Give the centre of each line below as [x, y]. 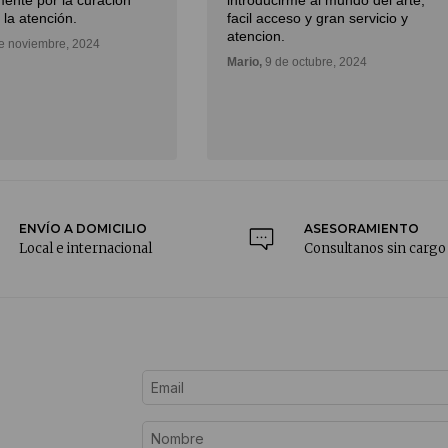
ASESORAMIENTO [361, 229]
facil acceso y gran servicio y [317, 18]
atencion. [256, 36]
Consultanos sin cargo [375, 249]
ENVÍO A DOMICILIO [83, 229]
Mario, [244, 62]
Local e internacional [85, 249]
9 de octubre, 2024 [314, 62]
